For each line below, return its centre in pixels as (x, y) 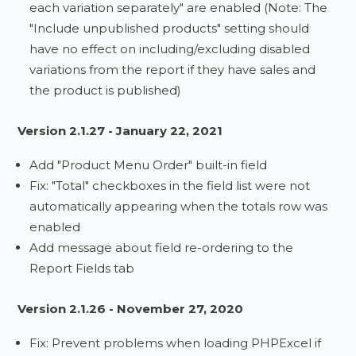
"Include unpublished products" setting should (170, 28)
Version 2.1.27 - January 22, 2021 (120, 131)
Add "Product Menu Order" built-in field (149, 165)
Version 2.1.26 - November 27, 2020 (131, 309)
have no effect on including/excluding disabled (170, 49)
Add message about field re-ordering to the (162, 248)
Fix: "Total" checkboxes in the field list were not (170, 186)
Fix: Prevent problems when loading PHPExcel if (176, 343)
